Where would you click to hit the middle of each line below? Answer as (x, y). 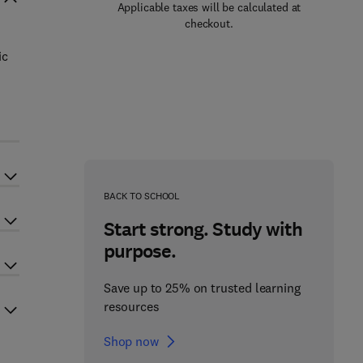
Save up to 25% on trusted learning (202, 288)
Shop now (131, 341)
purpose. (140, 251)
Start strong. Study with (203, 229)
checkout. (209, 23)
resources (131, 306)
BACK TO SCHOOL (142, 196)
